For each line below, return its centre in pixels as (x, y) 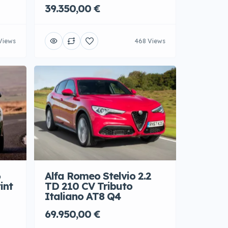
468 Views (150, 42)
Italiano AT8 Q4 (83, 197)
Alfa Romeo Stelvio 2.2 (98, 177)
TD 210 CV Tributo (89, 187)
